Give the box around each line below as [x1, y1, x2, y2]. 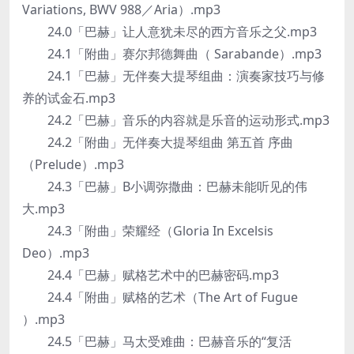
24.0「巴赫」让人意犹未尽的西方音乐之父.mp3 [22, 23, 317, 40]
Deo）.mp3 [22, 244, 89, 262]
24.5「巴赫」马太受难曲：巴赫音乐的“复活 [22, 333, 292, 350]
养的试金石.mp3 [22, 89, 115, 107]
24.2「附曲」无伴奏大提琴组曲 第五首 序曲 [22, 134, 293, 151]
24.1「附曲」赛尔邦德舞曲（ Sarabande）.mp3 [22, 45, 322, 62]
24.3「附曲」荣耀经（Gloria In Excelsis [22, 222, 273, 239]
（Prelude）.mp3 [22, 156, 124, 173]
